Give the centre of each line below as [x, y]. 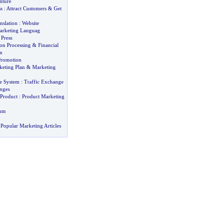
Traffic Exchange [44, 82]
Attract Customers [26, 8]
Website [30, 23]
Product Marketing [43, 96]
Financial [48, 45]
